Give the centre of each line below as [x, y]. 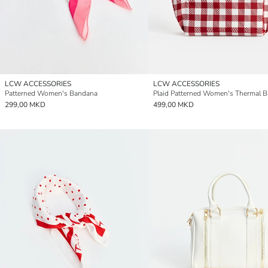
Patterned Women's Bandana [51, 94]
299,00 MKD [25, 105]
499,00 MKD [173, 105]
